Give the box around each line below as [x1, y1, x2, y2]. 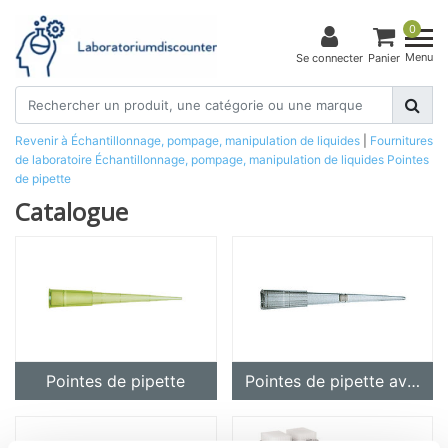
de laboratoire [15, 151, 92, 167]
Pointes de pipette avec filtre [406, 371, 420, 392]
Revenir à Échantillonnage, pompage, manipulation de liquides [15, 132, 363, 148]
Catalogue [15, 194, 128, 228]
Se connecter [296, 51, 363, 66]
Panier [368, 51, 400, 66]
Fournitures [370, 132, 433, 148]
